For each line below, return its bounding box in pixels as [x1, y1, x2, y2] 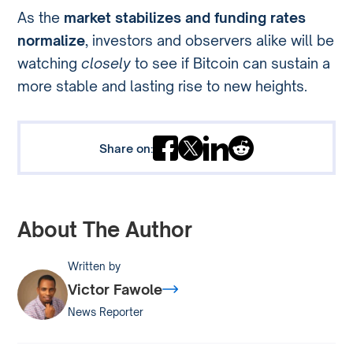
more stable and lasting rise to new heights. [17, 76, 308, 95]
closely [81, 54, 132, 72]
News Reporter [68, 305, 144, 318]
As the [17, 8, 65, 26]
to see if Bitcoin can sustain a [131, 54, 331, 72]
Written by [68, 259, 121, 273]
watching [17, 54, 82, 72]
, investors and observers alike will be [85, 31, 335, 49]
